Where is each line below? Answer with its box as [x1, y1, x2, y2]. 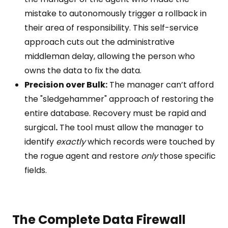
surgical [24, 122, 55, 133]
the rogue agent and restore [24, 150, 141, 162]
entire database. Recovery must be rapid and [24, 107, 206, 119]
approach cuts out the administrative [24, 36, 175, 48]
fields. [24, 164, 47, 176]
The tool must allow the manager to [58, 122, 204, 133]
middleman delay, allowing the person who [24, 50, 195, 62]
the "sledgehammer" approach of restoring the [24, 93, 214, 105]
